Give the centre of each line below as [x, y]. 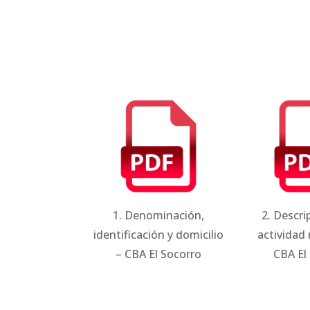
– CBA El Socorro [159, 254]
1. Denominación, [159, 215]
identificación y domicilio [159, 234]
